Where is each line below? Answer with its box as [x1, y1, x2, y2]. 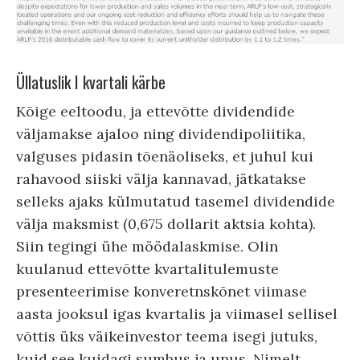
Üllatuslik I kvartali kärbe [16, 70, 166, 95]
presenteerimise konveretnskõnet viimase [16, 282, 307, 301]
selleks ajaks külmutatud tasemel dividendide [16, 192, 335, 211]
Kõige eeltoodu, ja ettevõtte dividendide [16, 102, 295, 121]
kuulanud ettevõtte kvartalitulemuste [16, 260, 279, 279]
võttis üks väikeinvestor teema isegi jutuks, [16, 327, 317, 346]
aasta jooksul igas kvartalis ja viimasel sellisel [16, 305, 337, 324]
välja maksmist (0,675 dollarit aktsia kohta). [16, 215, 316, 234]
